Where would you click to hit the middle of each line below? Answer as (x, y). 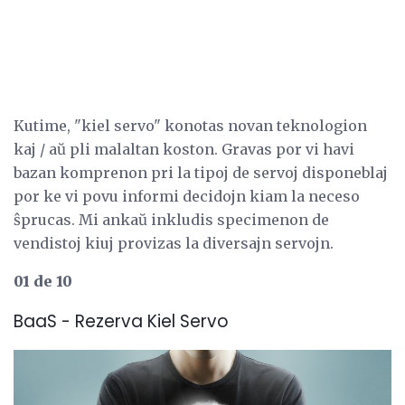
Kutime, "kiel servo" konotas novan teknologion (190, 125)
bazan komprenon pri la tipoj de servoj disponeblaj (201, 172)
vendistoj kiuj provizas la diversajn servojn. (174, 243)
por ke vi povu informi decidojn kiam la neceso (187, 196)
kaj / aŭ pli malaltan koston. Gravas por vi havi (184, 149)
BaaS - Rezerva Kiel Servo (121, 321)
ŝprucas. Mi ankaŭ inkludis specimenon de (171, 219)
